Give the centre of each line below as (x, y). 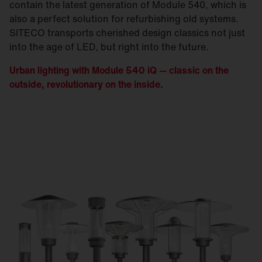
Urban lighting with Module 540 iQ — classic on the (119, 70)
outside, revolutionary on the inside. (86, 84)
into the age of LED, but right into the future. (109, 47)
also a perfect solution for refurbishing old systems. (124, 19)
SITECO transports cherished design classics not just (127, 33)
